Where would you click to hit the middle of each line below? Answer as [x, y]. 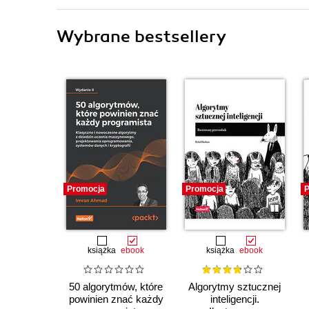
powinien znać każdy [116, 299]
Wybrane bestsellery [141, 37]
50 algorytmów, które [116, 287]
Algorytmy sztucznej [235, 287]
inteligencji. [235, 299]
